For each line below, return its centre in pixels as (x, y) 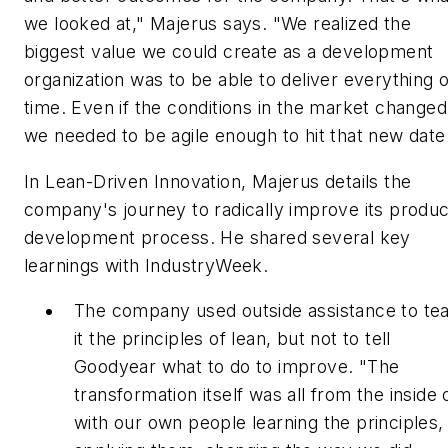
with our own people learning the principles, (259, 423)
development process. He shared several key (217, 237)
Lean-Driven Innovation (143, 181)
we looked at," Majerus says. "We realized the (217, 23)
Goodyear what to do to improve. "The (237, 367)
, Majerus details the (326, 181)
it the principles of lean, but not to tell (232, 339)
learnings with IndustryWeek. (146, 265)
